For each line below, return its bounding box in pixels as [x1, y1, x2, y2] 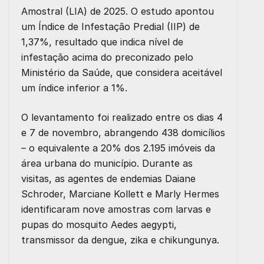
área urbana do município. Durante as [21, 157, 193, 169]
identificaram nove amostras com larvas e [21, 203, 211, 215]
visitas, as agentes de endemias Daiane [21, 172, 196, 184]
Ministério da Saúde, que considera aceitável [21, 66, 222, 78]
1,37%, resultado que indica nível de [21, 35, 183, 48]
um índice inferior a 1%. [21, 81, 127, 94]
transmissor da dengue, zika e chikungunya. [21, 233, 219, 246]
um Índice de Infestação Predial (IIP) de [21, 20, 200, 32]
